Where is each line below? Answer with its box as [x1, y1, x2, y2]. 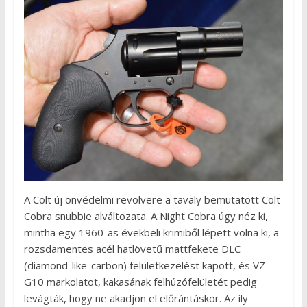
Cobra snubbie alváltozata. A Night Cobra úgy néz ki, [23, 209, 268, 223]
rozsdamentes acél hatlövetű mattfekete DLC [23, 242, 241, 256]
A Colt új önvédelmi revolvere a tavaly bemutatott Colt [23, 193, 280, 207]
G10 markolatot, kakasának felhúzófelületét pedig [23, 275, 257, 289]
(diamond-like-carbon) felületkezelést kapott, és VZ [23, 258, 265, 273]
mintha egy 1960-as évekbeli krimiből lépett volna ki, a [23, 225, 279, 240]
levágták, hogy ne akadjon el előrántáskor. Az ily [23, 291, 248, 306]
